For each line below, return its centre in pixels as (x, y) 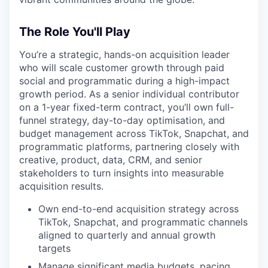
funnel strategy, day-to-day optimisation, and (122, 120)
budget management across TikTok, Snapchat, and (134, 133)
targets (54, 248)
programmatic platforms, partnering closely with (129, 147)
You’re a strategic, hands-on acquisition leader (124, 54)
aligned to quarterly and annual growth (127, 235)
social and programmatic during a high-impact (124, 81)
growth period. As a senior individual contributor (129, 94)
